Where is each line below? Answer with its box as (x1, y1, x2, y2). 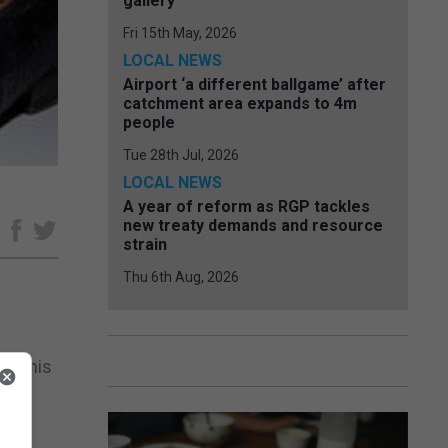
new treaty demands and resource (123, 216, 383, 235)
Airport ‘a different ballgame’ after (123, 75, 386, 94)
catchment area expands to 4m (123, 94, 357, 113)
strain (123, 235, 167, 254)
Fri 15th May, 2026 (123, 25, 237, 41)
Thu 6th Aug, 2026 (123, 269, 239, 285)
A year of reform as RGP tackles (123, 197, 370, 216)
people (123, 113, 175, 132)
